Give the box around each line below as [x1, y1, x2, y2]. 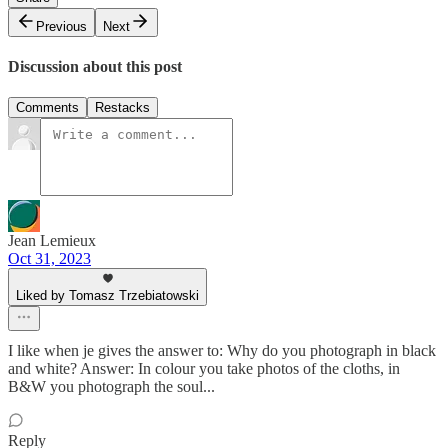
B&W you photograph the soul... [8, 378, 215, 396]
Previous [36, 18, 87, 34]
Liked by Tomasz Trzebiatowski [16, 288, 199, 304]
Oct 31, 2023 [8, 250, 91, 268]
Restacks [95, 100, 150, 116]
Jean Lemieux [8, 232, 96, 250]
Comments [16, 100, 79, 116]
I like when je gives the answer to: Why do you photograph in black [8, 342, 436, 360]
